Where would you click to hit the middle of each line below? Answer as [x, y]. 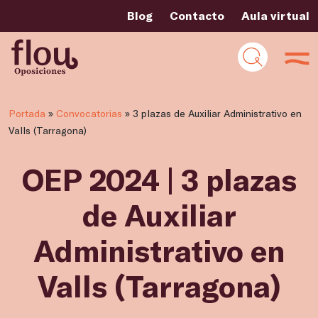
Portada [27, 113]
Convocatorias [89, 113]
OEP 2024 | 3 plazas [159, 179]
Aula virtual [275, 15]
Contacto [197, 15]
